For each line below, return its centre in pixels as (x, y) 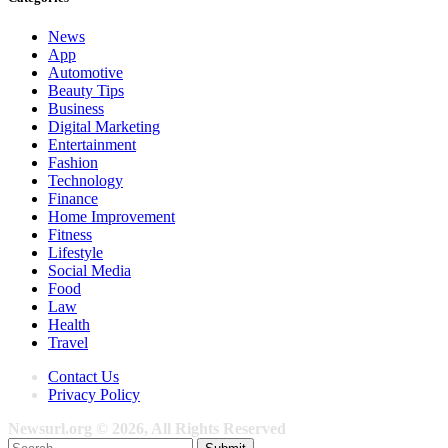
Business (76, 108)
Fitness (70, 234)
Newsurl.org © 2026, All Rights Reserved (147, 428)
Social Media (89, 270)
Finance (73, 198)
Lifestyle (75, 252)
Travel (68, 342)
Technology (85, 180)
